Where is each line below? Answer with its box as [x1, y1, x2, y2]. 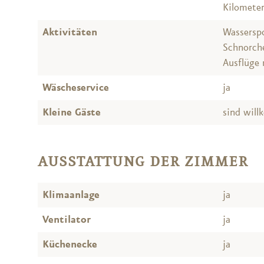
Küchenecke [42, 238, 97, 250]
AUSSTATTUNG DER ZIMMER [38, 153, 248, 171]
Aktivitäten [42, 26, 97, 38]
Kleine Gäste [42, 106, 101, 118]
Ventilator [42, 213, 91, 226]
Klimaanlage [42, 189, 100, 201]
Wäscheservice [42, 81, 109, 94]
